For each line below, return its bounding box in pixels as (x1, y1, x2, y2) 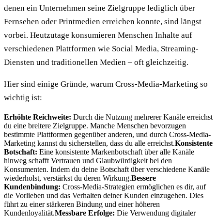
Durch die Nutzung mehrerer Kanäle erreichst (71, 113, 213, 121)
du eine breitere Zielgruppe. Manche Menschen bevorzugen (4, 122, 186, 130)
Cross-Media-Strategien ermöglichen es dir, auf (61, 183, 206, 191)
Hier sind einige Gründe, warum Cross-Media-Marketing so (4, 79, 208, 89)
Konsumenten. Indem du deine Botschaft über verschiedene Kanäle (4, 165, 210, 173)
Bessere (131, 174, 156, 182)
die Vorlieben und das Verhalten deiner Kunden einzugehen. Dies (4, 191, 203, 200)
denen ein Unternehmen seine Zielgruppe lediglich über (4, 3, 195, 13)
